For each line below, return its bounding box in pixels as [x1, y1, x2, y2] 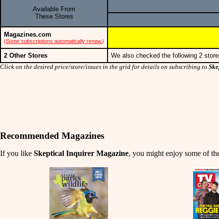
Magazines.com [4, 30, 51, 38]
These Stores [35, 12, 73, 20]
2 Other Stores [4, 51, 47, 59]
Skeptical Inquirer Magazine [34, 149, 129, 157]
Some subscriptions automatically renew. [6, 38, 102, 44]
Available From [33, 5, 75, 13]
